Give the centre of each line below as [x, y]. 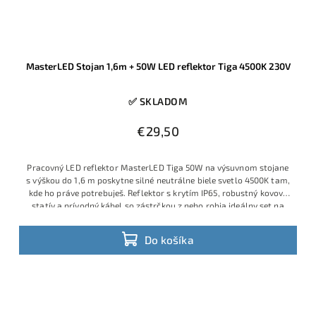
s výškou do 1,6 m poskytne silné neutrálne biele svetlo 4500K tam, [158, 180]
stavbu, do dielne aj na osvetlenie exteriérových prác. [158, 218]
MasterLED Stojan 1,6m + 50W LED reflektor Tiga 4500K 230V [158, 66]
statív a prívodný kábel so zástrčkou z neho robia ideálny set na [158, 205]
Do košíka [169, 240]
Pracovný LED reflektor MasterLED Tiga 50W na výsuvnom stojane [158, 167]
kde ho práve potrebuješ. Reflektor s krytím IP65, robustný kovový [158, 192]
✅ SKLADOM [158, 101]
